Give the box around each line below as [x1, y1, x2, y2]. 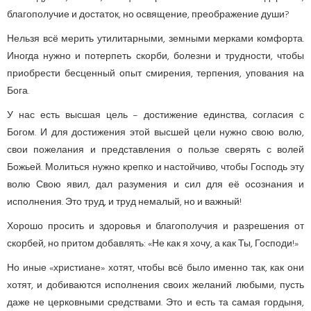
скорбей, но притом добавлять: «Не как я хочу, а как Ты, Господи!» [7, 235, 299, 252]
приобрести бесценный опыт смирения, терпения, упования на [7, 65, 304, 82]
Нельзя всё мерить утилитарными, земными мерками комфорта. [7, 31, 304, 47]
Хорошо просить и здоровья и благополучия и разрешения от [7, 218, 304, 235]
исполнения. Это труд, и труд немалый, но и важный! [7, 194, 242, 210]
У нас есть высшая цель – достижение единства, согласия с [7, 107, 304, 124]
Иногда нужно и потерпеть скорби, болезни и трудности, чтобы [7, 48, 304, 65]
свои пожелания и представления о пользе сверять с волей [7, 142, 304, 158]
